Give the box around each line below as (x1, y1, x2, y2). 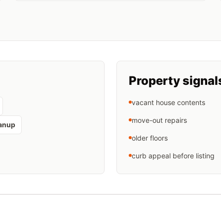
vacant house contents (132, 98, 205, 107)
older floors (132, 134, 168, 142)
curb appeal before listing (132, 151, 215, 160)
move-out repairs (132, 116, 187, 124)
